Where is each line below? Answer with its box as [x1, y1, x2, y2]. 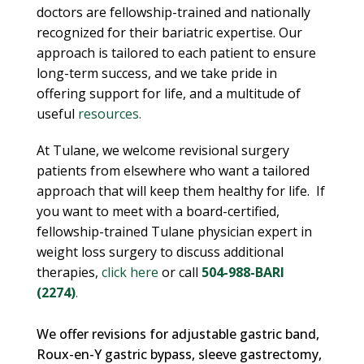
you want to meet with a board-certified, [36, 202, 279, 220]
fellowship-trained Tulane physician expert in [36, 223, 312, 240]
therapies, [36, 263, 102, 281]
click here [101, 263, 158, 281]
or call [158, 263, 201, 281]
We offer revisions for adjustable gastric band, [36, 325, 319, 343]
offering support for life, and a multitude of [36, 84, 301, 102]
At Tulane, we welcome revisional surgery [36, 141, 289, 159]
